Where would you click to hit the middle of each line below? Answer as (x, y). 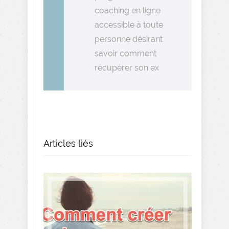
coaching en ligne (128, 10)
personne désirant (129, 39)
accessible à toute (129, 25)
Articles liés (68, 143)
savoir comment (125, 53)
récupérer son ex (127, 68)
